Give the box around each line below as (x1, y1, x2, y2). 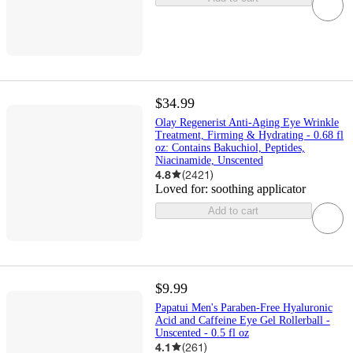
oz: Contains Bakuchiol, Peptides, (154, 141, 305, 154)
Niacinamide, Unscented (154, 154, 263, 166)
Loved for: (154, 181, 211, 195)
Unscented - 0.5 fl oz (154, 326, 249, 339)
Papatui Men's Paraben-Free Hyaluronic (154, 301, 333, 314)
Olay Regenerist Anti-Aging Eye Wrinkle (154, 116, 339, 128)
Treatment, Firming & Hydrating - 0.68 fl (154, 128, 344, 141)
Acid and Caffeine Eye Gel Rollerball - (154, 314, 330, 326)
